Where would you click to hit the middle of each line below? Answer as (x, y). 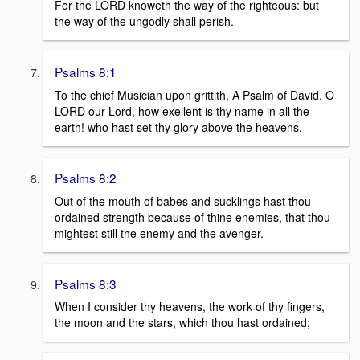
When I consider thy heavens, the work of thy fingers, (190, 307)
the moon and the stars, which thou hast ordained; (182, 323)
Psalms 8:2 (86, 177)
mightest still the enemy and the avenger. (159, 233)
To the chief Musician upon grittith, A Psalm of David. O (194, 94)
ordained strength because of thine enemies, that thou (192, 217)
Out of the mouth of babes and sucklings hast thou (183, 200)
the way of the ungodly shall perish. (144, 21)
